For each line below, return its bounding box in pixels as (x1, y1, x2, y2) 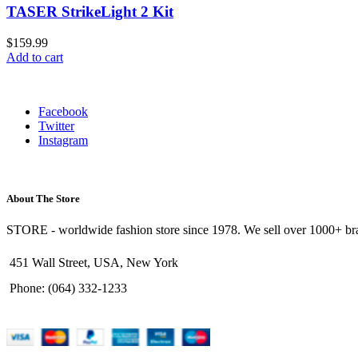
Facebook (38, 104, 88, 118)
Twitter (38, 118, 74, 133)
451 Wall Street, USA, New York (10, 256, 178, 270)
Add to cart (6, 50, 63, 64)
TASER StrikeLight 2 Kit (6, 3, 173, 21)
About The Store (6, 193, 80, 205)
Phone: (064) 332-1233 (10, 281, 127, 296)
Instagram (38, 133, 88, 147)
